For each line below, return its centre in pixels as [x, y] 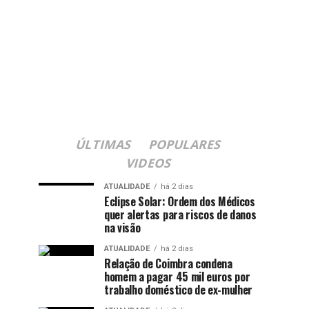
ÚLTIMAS [104, 144]
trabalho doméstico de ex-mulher [179, 289]
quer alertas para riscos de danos [180, 214]
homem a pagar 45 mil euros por [177, 276]
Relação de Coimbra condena [168, 263]
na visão [122, 227]
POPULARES [186, 144]
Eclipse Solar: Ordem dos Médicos [180, 201]
